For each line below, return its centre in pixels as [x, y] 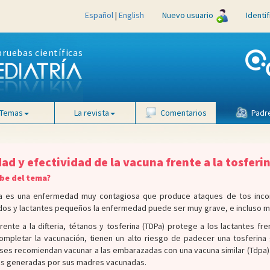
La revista [92, 113]
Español [99, 15]
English [131, 15]
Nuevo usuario [188, 15]
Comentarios [183, 113]
